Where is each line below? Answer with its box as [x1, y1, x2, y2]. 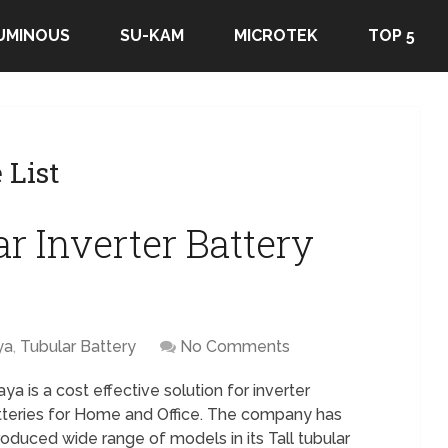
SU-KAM [120, 26, 184, 45]
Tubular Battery [20, 337, 136, 356]
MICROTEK [234, 26, 318, 45]
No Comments [180, 337, 290, 356]
